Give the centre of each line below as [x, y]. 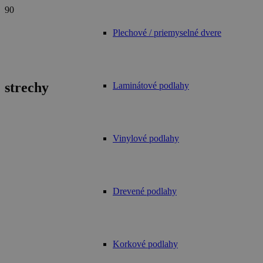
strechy [27, 87]
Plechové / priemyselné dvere [167, 33]
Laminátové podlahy [151, 85]
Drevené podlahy [145, 191]
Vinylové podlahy [146, 138]
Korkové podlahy [145, 244]
